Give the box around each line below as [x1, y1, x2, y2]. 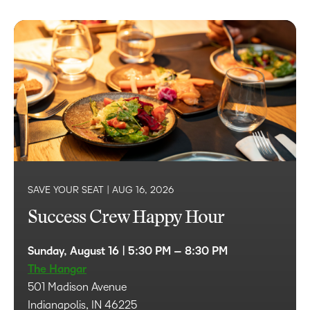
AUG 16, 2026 [112, 185, 174, 196]
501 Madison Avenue [28, 281, 127, 293]
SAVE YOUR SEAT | [28, 185, 112, 196]
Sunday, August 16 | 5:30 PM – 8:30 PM [28, 245, 228, 258]
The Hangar [28, 263, 86, 276]
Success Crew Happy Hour [28, 210, 225, 228]
